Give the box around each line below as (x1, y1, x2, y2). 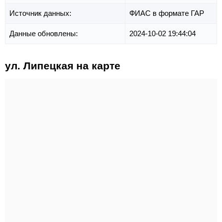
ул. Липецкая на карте (5, 60, 120, 72)
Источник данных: (9, 9, 73, 18)
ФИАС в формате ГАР (129, 9, 204, 18)
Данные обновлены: (9, 29, 80, 38)
